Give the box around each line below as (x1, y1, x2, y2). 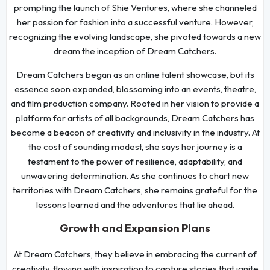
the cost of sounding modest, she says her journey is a (28, 140, 242, 152)
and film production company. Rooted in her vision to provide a (11, 97, 259, 109)
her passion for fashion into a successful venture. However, (16, 16, 254, 28)
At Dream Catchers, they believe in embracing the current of (13, 248, 257, 260)
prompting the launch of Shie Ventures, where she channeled (13, 1, 257, 13)
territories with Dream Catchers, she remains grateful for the (13, 184, 257, 196)
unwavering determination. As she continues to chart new (21, 169, 249, 181)
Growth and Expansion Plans (60, 221, 210, 235)
